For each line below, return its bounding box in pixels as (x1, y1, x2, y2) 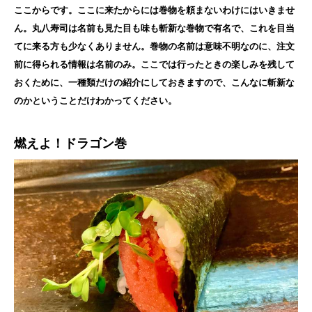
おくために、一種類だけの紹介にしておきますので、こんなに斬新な (14, 77, 295, 88)
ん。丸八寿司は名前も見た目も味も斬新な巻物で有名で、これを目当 (14, 23, 295, 34)
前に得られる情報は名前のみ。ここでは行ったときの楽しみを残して (14, 59, 295, 70)
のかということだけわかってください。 (14, 95, 177, 107)
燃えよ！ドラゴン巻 (14, 136, 127, 151)
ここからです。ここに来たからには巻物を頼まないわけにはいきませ (14, 5, 295, 16)
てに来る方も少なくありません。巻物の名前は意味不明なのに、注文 (14, 41, 295, 52)
